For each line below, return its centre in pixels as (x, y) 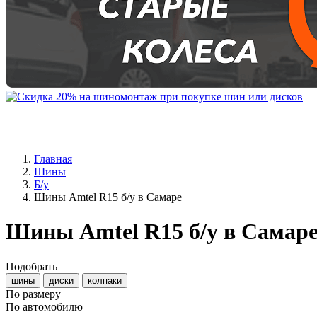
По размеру (33, 294)
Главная (53, 159)
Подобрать (31, 266)
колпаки (105, 280)
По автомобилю (44, 306)
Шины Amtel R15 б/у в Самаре (108, 197)
